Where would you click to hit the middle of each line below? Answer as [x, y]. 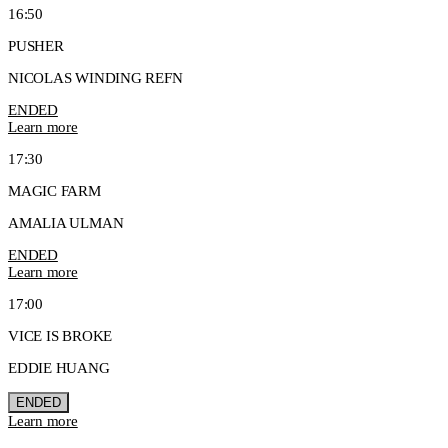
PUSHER [36, 45]
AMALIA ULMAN [66, 222]
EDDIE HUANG [59, 367]
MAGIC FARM [54, 190]
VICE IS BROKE [60, 335]
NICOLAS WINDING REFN [95, 77]
